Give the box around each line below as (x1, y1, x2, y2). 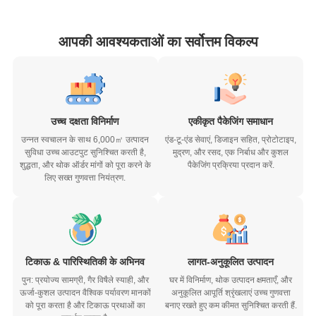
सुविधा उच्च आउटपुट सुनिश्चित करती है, (24, 147, 146, 158)
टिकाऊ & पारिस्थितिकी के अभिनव (25, 256, 145, 268)
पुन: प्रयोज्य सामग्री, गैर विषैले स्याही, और (21, 275, 149, 286)
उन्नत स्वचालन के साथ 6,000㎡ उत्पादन (21, 135, 150, 145)
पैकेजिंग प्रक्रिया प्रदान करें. (187, 160, 274, 171)
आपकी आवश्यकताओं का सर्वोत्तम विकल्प (58, 32, 258, 51)
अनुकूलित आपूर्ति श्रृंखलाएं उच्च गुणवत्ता (171, 288, 291, 298)
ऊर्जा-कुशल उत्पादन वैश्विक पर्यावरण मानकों (19, 288, 151, 298)
